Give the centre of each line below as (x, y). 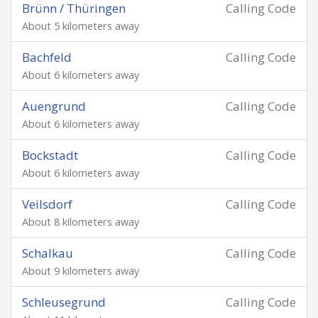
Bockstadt (50, 155)
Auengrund (54, 106)
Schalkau (48, 253)
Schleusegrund (64, 302)
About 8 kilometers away (81, 222)
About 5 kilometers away (81, 26)
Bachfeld (47, 57)
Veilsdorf (47, 204)
